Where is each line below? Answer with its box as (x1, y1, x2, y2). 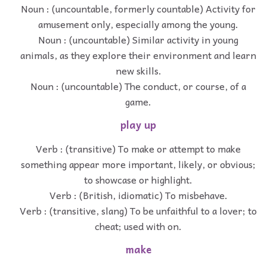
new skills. (115, 63, 162, 79)
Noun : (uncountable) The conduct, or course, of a (30, 78, 246, 94)
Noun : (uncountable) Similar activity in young (38, 32, 238, 48)
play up (120, 117, 156, 133)
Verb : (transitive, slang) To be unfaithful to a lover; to (20, 203, 257, 218)
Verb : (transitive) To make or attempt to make (36, 141, 241, 156)
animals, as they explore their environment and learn (20, 47, 256, 63)
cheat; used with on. (95, 218, 182, 234)
